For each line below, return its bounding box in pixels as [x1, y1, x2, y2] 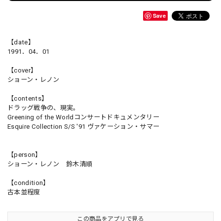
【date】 [7, 38, 35, 46]
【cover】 [7, 67, 37, 74]
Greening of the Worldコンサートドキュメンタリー [7, 113, 159, 121]
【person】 [7, 151, 42, 159]
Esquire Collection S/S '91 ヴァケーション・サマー [7, 123, 160, 131]
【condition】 [7, 179, 50, 187]
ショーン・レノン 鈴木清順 [7, 160, 93, 168]
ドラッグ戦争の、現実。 [7, 104, 80, 112]
